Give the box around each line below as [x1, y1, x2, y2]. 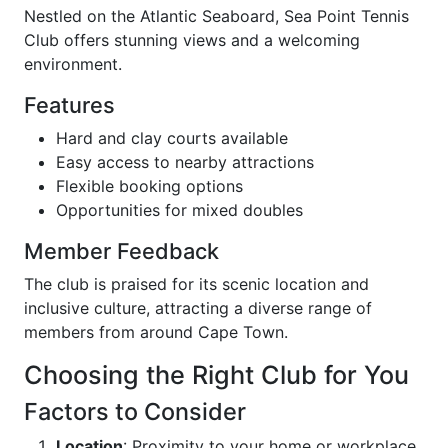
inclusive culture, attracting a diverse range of [24, 298, 372, 319]
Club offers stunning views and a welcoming [24, 30, 360, 51]
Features [24, 92, 115, 119]
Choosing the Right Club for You [24, 360, 409, 391]
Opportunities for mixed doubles [56, 200, 303, 221]
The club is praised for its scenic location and [24, 274, 369, 295]
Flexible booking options [56, 176, 243, 197]
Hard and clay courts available [56, 128, 288, 149]
